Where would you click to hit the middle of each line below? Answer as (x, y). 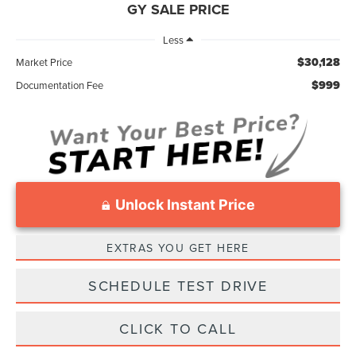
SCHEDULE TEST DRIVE (178, 285)
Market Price (44, 62)
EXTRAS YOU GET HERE (178, 248)
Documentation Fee (60, 85)
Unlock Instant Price (185, 204)
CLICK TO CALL (178, 328)
